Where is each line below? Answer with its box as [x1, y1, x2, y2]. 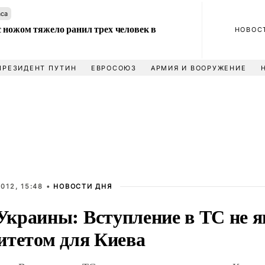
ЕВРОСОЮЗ [91, 64, 137, 72]
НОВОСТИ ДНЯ [53, 182, 112, 190]
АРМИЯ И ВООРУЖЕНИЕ [150, 64, 247, 72]
